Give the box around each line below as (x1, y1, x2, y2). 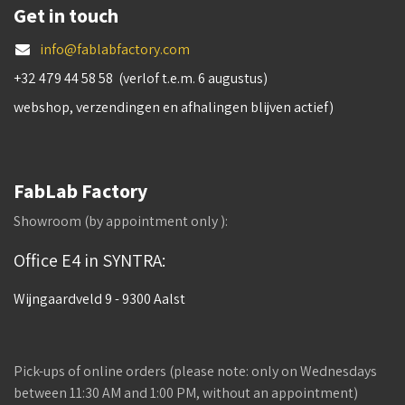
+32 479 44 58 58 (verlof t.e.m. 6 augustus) (14, 68, 270, 88)
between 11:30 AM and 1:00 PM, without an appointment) (14, 382, 358, 402)
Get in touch (14, 3, 118, 28)
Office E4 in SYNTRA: (14, 248, 165, 272)
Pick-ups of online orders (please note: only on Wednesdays (14, 361, 377, 381)
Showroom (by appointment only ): (14, 211, 228, 231)
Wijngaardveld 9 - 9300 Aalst (14, 288, 185, 308)
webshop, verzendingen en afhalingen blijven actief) (14, 97, 334, 117)
